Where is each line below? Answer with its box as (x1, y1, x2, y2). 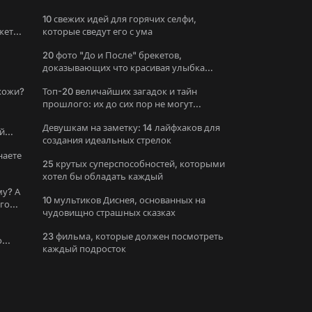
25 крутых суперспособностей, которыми (42, 158, 225, 169)
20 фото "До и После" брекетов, (42, 49, 182, 61)
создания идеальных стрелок (42, 134, 171, 146)
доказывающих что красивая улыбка (42, 62, 205, 73)
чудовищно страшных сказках (42, 207, 175, 218)
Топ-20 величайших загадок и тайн (42, 86, 197, 97)
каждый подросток (42, 243, 126, 254)
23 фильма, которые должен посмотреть (42, 231, 224, 242)
